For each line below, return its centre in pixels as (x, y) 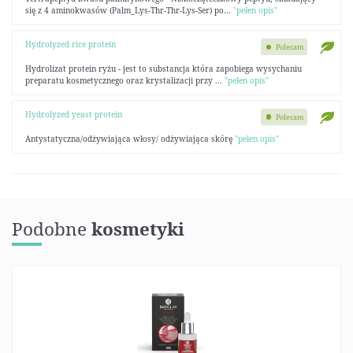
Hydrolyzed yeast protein (73, 114)
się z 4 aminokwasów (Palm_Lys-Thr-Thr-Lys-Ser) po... (129, 10)
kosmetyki (138, 229)
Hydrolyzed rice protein (70, 45)
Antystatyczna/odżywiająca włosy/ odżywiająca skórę (130, 138)
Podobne (52, 229)
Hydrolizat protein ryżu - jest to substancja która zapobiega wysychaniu (163, 68)
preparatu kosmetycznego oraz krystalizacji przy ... (124, 80)
